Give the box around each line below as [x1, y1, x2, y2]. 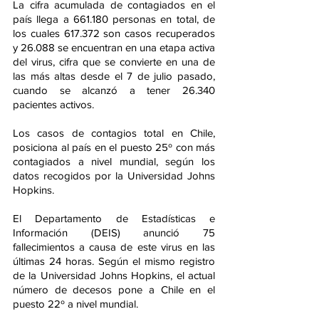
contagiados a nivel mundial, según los [13, 155, 215, 167]
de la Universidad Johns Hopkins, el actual [13, 268, 215, 281]
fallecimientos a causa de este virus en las [13, 240, 215, 253]
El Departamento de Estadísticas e [13, 211, 215, 224]
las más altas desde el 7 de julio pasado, [13, 69, 215, 82]
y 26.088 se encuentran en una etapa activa [13, 41, 215, 53]
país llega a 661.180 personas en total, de [13, 12, 215, 25]
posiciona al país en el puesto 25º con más [13, 140, 215, 153]
